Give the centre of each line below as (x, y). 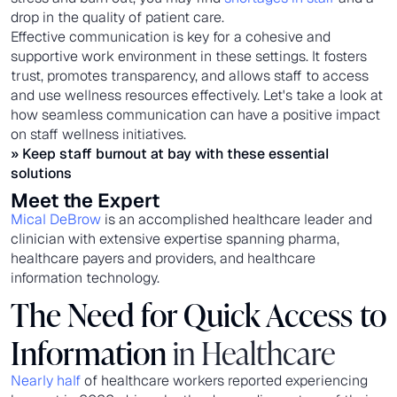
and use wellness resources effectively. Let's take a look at (197, 95)
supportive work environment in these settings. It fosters (189, 56)
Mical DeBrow (56, 219)
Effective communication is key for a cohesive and (171, 36)
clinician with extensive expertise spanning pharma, (175, 238)
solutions (41, 173)
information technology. (85, 277)
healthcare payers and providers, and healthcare (163, 258)
